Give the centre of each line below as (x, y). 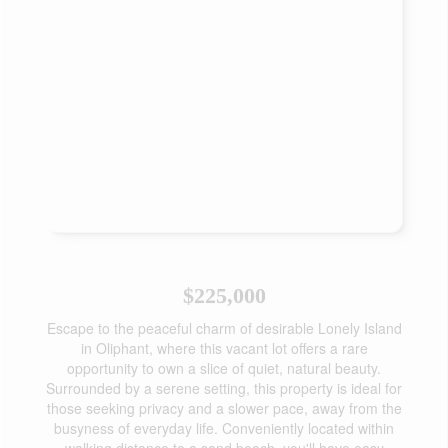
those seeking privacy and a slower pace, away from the (224, 408)
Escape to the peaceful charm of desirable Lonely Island (224, 328)
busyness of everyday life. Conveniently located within (224, 428)
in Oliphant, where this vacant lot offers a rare (224, 348)
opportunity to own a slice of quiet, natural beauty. (224, 368)
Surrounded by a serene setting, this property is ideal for (224, 388)
